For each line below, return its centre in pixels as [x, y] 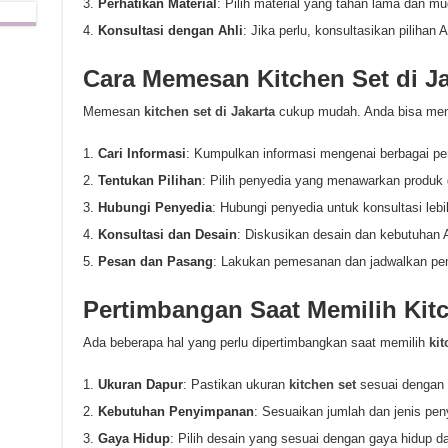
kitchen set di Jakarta [209, 111]
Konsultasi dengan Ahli [170, 30]
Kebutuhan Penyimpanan [175, 411]
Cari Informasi [141, 153]
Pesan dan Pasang [155, 261]
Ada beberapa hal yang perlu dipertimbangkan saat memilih [255, 342]
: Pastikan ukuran [235, 384]
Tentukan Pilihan [149, 180]
